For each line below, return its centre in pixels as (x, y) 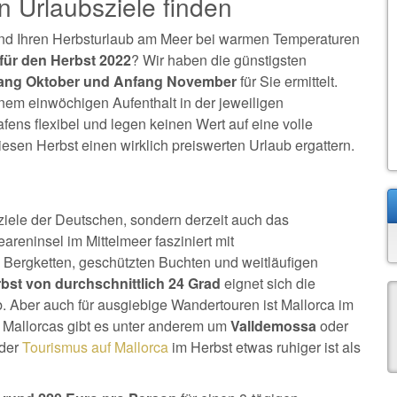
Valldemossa (273, 326)
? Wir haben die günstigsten (219, 60)
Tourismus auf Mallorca (95, 347)
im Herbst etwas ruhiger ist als (265, 347)
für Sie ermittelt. (287, 81)
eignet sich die (268, 283)
